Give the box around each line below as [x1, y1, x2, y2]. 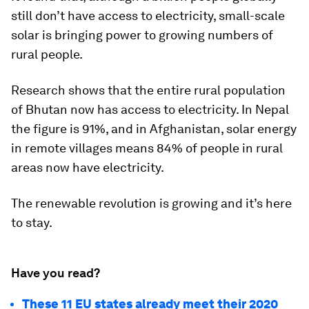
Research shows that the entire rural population [11, 82, 286, 97]
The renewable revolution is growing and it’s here [11, 195, 292, 210]
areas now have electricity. [11, 159, 164, 175]
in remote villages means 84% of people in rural [11, 140, 283, 155]
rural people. [11, 46, 83, 61]
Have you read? [11, 265, 100, 280]
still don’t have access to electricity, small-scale [11, 8, 285, 23]
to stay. [11, 215, 52, 230]
